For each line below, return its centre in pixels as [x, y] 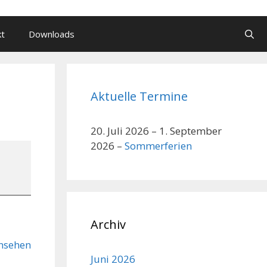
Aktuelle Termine [139, 96]
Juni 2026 [113, 259]
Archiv [108, 224]
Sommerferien [158, 145]
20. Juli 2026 [120, 131]
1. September [190, 131]
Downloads [52, 34]
